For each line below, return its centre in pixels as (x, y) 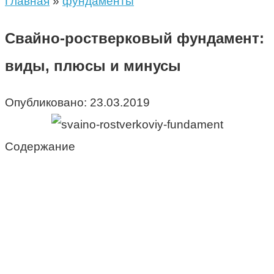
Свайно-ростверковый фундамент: (135, 38)
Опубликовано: (46, 102)
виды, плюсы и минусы (93, 65)
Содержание (40, 146)
